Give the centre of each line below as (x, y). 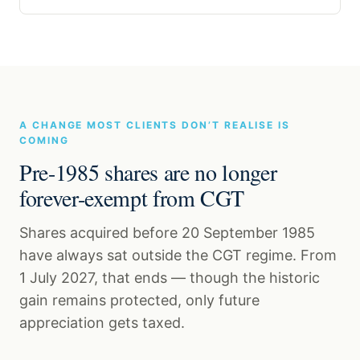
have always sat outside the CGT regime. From (178, 256)
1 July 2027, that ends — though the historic (170, 278)
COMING (44, 141)
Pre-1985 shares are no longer (148, 172)
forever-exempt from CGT (132, 198)
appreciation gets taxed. (102, 323)
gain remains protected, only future (139, 301)
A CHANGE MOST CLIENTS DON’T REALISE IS (155, 125)
